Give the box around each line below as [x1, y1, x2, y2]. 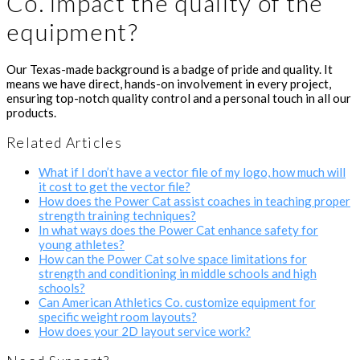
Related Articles [6, 133, 123, 151]
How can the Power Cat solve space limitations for [39, 252, 307, 267]
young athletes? [39, 237, 125, 252]
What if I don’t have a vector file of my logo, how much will [39, 165, 346, 180]
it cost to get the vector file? [39, 179, 190, 194]
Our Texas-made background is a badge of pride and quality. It [6, 62, 333, 77]
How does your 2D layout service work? [39, 324, 251, 339]
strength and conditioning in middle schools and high [39, 266, 317, 281]
